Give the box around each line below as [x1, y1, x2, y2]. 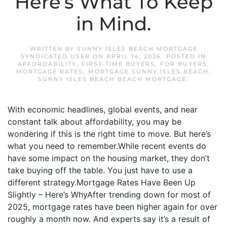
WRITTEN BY [29, 45, 77, 52]
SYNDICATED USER [21, 53, 90, 60]
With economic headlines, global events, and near [8, 104, 198, 115]
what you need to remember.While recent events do [8, 141, 206, 151]
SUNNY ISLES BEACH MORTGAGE [77, 45, 198, 52]
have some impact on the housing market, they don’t [8, 153, 210, 163]
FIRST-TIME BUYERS [81, 60, 155, 67]
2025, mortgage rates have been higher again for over [8, 202, 217, 212]
